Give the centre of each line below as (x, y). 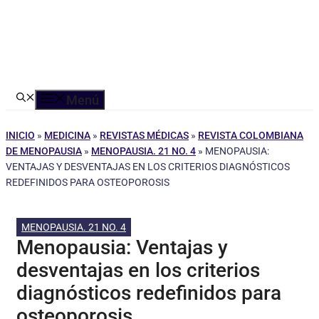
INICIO (20, 135)
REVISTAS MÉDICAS (144, 135)
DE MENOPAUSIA (44, 151)
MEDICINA (67, 135)
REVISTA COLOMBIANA (251, 135)
